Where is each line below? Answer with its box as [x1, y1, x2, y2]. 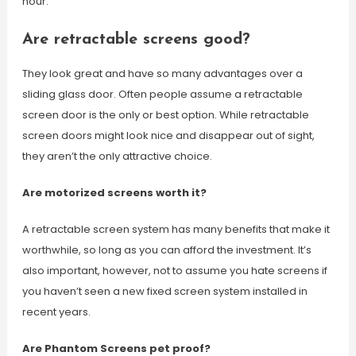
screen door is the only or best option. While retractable [21, 107, 309, 122]
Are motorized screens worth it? [21, 185, 207, 200]
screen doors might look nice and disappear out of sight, [21, 128, 315, 143]
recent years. [21, 304, 91, 319]
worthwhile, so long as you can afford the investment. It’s [21, 242, 311, 257]
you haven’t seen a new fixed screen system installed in [21, 284, 308, 299]
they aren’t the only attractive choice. [21, 149, 212, 164]
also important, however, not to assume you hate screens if [21, 263, 327, 278]
